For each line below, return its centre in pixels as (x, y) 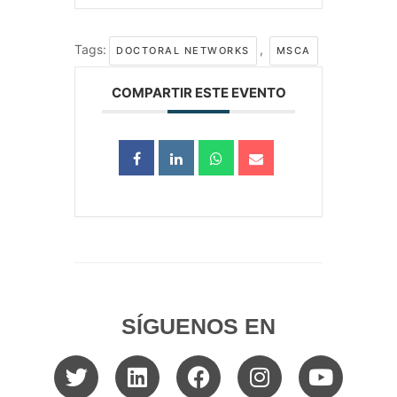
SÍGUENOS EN (198, 326)
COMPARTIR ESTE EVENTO (198, 93)
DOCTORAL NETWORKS (183, 51)
